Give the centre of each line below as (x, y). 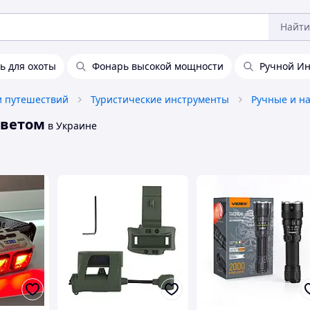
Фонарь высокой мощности (158, 66)
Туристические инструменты (160, 99)
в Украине (71, 126)
